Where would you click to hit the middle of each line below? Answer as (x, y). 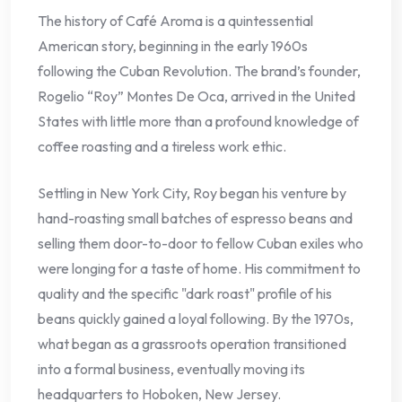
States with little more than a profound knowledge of (198, 122)
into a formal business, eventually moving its (171, 369)
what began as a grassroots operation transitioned (192, 344)
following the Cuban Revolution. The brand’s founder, (199, 71)
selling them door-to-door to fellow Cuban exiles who (201, 244)
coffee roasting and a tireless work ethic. (162, 147)
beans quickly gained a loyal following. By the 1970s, (196, 319)
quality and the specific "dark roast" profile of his (185, 294)
